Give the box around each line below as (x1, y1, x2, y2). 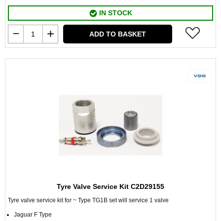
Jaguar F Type (14, 211, 52, 218)
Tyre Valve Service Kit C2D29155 (57, 183, 164, 190)
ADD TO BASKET (89, 30, 146, 38)
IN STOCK (97, 9, 132, 17)
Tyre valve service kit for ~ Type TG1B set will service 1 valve (8, 197, 169, 204)
